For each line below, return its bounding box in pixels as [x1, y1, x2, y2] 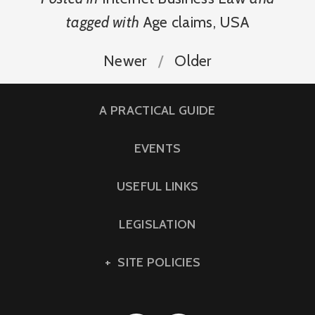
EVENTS [134, 140, 181, 156]
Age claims [143, 12, 213, 31]
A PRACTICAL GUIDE [99, 102, 216, 118]
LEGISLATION [119, 216, 196, 232]
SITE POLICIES [117, 254, 201, 270]
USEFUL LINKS [116, 178, 199, 194]
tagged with [65, 12, 140, 31]
